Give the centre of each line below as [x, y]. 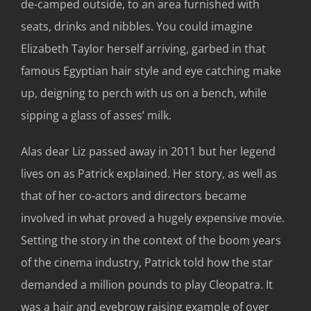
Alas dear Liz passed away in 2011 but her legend [148, 152]
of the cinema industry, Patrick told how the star [147, 263]
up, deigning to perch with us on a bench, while [144, 93]
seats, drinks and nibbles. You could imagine [137, 27]
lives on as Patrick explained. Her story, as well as [149, 174]
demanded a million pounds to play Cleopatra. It [147, 285]
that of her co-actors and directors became [134, 196]
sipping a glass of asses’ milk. [96, 116]
